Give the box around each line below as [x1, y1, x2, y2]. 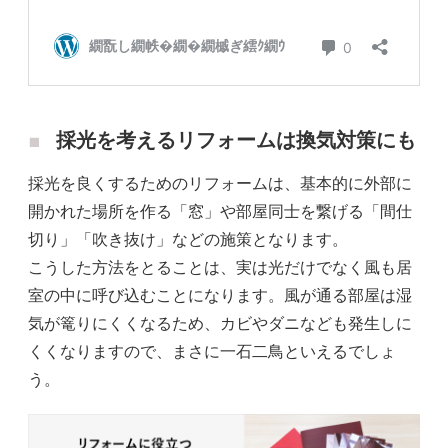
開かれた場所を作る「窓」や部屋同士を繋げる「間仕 [28, 202, 412, 222]
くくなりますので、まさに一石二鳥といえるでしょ [28, 342, 396, 362]
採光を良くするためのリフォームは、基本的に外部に [28, 174, 412, 194]
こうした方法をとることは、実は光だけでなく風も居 [28, 258, 412, 278]
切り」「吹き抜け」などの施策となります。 [28, 230, 348, 250]
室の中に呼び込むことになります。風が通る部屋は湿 [28, 286, 412, 306]
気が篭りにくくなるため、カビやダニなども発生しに [28, 314, 412, 334]
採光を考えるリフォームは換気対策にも [56, 128, 416, 153]
